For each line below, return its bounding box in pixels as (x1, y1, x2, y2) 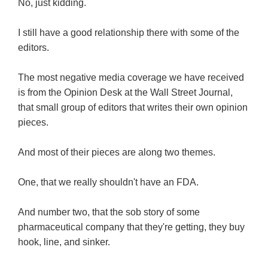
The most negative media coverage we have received (18, 72, 244, 83)
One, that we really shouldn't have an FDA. (18, 177, 199, 188)
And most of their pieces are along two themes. (18, 147, 215, 158)
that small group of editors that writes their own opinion (18, 102, 248, 113)
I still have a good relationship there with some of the (18, 28, 239, 38)
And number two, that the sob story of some (18, 207, 200, 218)
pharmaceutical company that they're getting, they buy (18, 222, 245, 233)
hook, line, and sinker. (18, 237, 110, 248)
